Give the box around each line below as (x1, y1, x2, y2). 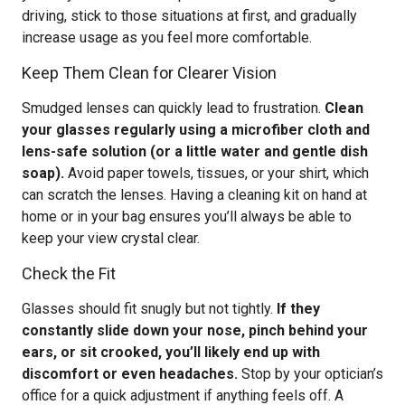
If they (277, 300, 320, 317)
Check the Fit (22, 264, 116, 283)
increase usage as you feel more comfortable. (22, 29, 312, 46)
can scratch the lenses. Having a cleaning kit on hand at (22, 186, 367, 203)
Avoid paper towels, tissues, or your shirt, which (64, 165, 369, 182)
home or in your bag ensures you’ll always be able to (22, 208, 352, 225)
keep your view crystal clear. (22, 230, 200, 247)
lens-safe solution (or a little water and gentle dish (22, 143, 368, 160)
